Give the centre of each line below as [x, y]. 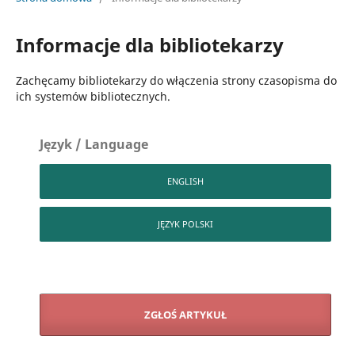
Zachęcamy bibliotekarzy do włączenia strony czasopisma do [176, 80]
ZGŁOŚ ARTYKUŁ [185, 314]
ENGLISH [185, 181]
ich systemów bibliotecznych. [93, 96]
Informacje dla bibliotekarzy [149, 44]
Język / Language [94, 144]
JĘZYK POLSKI [185, 223]
